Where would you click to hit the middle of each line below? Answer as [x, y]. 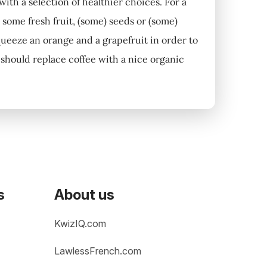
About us [84, 195]
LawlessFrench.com [98, 251]
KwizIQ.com [80, 223]
